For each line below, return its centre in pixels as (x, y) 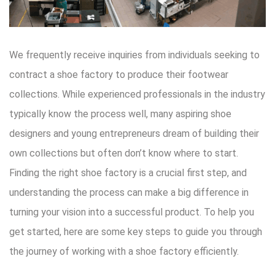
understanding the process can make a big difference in (129, 192)
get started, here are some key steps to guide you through (136, 231)
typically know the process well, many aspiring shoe (120, 114)
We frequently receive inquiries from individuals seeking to (134, 55)
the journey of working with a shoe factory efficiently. (124, 251)
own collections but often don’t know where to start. (124, 153)
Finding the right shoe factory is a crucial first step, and (128, 172)
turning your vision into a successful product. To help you (132, 212)
